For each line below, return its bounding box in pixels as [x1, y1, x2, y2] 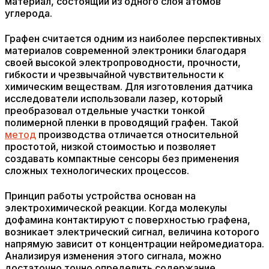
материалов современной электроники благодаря [5, 44, 246, 56]
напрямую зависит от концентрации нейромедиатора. [5, 238, 264, 250]
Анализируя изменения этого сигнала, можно [5, 250, 222, 262]
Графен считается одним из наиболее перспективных [5, 32, 261, 44]
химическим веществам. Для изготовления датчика [5, 80, 253, 92]
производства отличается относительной [36, 128, 238, 141]
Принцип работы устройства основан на [5, 190, 196, 202]
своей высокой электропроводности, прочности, [5, 56, 241, 68]
